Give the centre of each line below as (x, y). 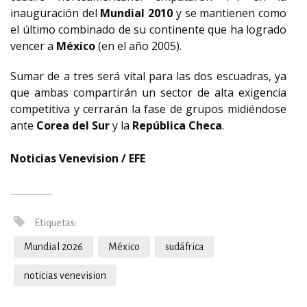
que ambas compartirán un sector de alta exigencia (148, 93)
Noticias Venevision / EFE (78, 158)
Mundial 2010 (137, 13)
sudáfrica (185, 247)
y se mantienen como (230, 13)
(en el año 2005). (138, 46)
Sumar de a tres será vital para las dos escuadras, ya (148, 76)
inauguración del (56, 13)
